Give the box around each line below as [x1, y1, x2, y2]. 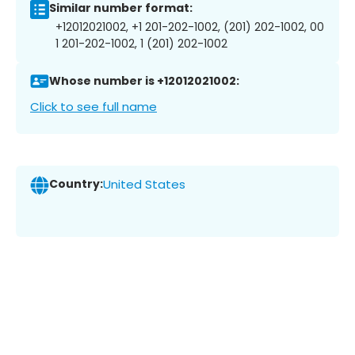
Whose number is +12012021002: [49, 73, 239, 90]
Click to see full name [30, 97, 157, 115]
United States [103, 176, 185, 193]
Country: [49, 176, 103, 193]
